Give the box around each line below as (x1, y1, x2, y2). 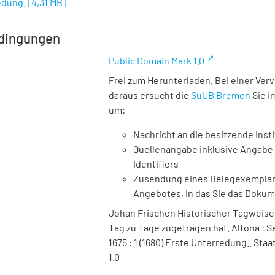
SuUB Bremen (191, 89, 250, 101)
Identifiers (133, 158, 179, 169)
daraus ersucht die (109, 89, 191, 101)
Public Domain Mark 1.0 (109, 55, 204, 66)
